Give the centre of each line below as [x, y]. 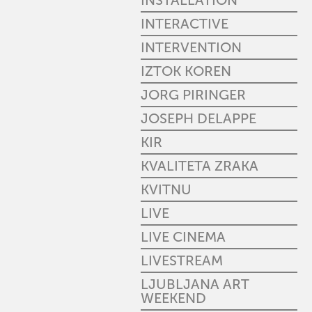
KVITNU [166, 189]
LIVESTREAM [182, 260]
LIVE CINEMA [183, 237]
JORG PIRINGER [193, 95]
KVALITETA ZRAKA [200, 166]
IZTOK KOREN [186, 71]
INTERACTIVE [185, 24]
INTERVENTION [191, 47]
